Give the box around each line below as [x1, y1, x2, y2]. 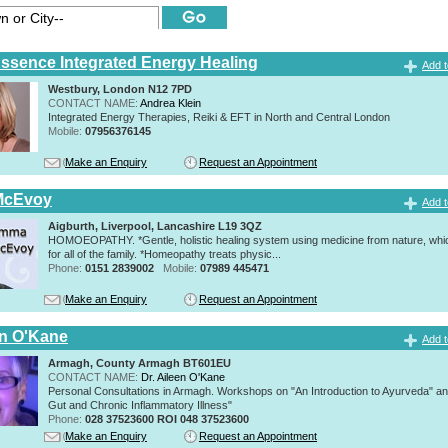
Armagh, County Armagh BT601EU [48, 356, 231, 369]
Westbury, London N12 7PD [48, 82, 192, 95]
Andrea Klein [140, 96, 201, 109]
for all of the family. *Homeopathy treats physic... [48, 247, 281, 260]
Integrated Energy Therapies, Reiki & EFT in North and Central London [48, 110, 390, 123]
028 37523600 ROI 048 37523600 [85, 412, 249, 425]
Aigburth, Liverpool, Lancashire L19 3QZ [48, 219, 262, 232]
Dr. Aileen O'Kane [141, 370, 225, 383]
